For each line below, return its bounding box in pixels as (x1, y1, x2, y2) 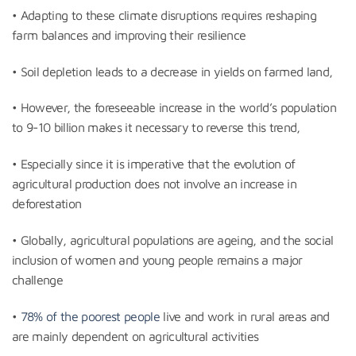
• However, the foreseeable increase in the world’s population (12, 100, 337, 115)
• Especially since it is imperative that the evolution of (12, 157, 296, 172)
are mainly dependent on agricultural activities (12, 328, 259, 343)
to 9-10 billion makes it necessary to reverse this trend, (12, 120, 300, 135)
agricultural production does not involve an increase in (12, 176, 297, 192)
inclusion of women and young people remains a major (12, 252, 303, 267)
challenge (12, 272, 63, 287)
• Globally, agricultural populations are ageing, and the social (12, 232, 334, 247)
